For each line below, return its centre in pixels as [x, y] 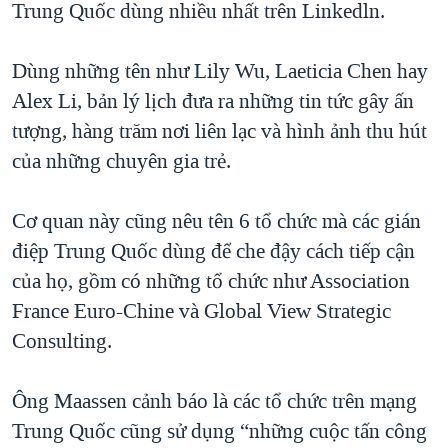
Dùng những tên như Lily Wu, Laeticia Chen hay [220, 71]
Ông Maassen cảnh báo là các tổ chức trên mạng [214, 401]
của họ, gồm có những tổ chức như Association [211, 281]
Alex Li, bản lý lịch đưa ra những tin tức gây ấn [213, 101]
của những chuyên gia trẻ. [121, 161]
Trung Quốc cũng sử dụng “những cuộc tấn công [219, 431]
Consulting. [62, 341]
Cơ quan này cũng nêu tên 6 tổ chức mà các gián [216, 221]
